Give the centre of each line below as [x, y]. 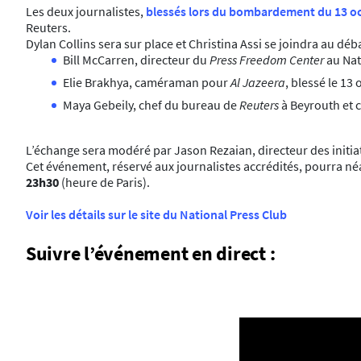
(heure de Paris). [106, 182]
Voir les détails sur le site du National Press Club [156, 214]
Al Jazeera [258, 82]
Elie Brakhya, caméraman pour [147, 82]
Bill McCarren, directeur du [136, 60]
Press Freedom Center [267, 60]
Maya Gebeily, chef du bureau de [151, 105]
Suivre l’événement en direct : [151, 253]
